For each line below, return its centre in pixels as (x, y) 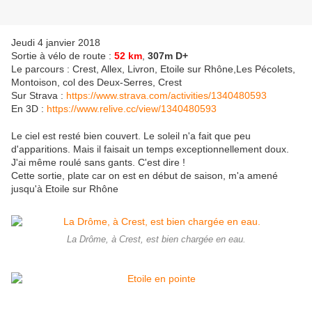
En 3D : (29, 109)
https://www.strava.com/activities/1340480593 (166, 96)
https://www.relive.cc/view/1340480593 (132, 109)
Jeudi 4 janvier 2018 (56, 43)
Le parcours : (40, 69)
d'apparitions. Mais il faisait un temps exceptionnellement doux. (150, 149)
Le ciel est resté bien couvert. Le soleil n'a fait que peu (131, 136)
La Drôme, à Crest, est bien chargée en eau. (156, 240)
